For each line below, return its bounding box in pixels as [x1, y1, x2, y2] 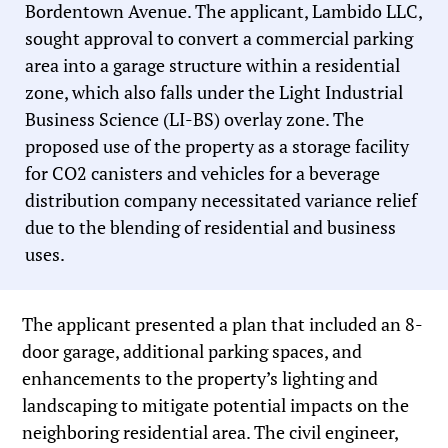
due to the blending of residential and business [25, 215, 396, 240]
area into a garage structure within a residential [25, 53, 400, 78]
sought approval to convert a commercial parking [25, 26, 413, 51]
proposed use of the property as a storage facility [25, 134, 409, 159]
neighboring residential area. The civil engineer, [22, 420, 399, 445]
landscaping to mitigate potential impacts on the [22, 393, 410, 418]
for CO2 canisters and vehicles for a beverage [25, 161, 380, 186]
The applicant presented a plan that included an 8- [22, 312, 424, 337]
